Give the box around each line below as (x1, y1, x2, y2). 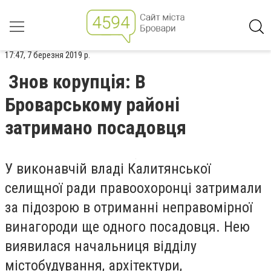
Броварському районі (5, 93, 180, 116)
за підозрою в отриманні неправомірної (5, 199, 252, 216)
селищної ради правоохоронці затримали (5, 180, 262, 197)
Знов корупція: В (8, 70, 146, 93)
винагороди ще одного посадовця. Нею (5, 218, 250, 235)
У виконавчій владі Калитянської (5, 160, 211, 177)
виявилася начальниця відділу (5, 238, 197, 255)
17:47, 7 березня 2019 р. (5, 50, 90, 60)
